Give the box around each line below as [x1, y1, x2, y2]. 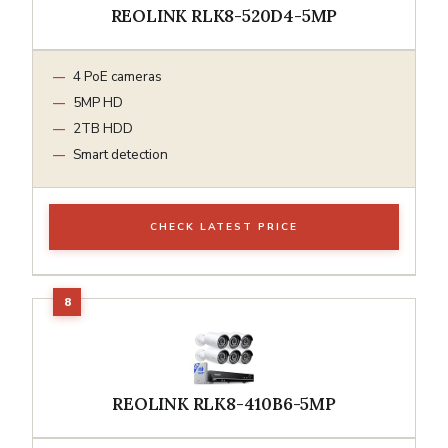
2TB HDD [73, 118, 133, 138]
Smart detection [73, 144, 168, 164]
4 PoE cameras [73, 66, 162, 86]
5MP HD [73, 92, 123, 112]
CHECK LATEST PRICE [150, 219, 298, 234]
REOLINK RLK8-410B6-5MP [112, 392, 336, 415]
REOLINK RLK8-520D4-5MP [110, 4, 338, 27]
